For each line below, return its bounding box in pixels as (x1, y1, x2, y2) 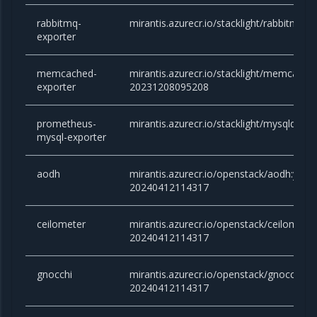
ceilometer (37, 217, 86, 231)
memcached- (37, 67, 98, 81)
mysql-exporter (37, 130, 107, 144)
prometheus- (37, 117, 97, 131)
